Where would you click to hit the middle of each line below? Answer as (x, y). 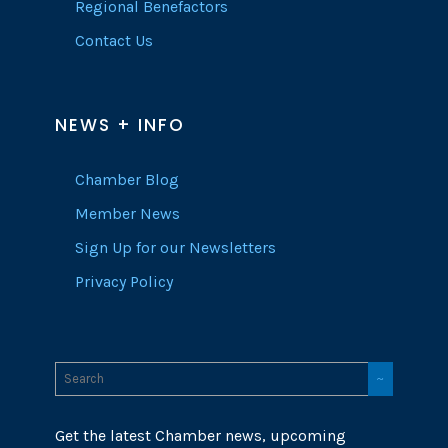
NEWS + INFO (120, 125)
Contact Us (114, 41)
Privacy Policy (124, 282)
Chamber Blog (127, 180)
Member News (127, 214)
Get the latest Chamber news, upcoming (200, 436)
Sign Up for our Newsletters (175, 248)
